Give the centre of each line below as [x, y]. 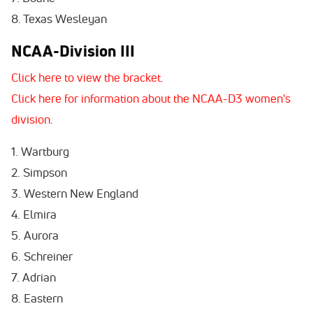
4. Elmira [34, 214]
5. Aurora [35, 235]
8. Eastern [37, 298]
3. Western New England [75, 193]
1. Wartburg [40, 151]
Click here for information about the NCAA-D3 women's [151, 98]
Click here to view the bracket [86, 77]
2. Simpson [39, 172]
